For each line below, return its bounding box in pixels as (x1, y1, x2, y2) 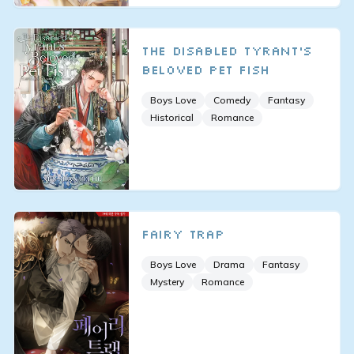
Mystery (150, 275, 185, 288)
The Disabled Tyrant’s (141, 43, 312, 59)
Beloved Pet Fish (141, 62, 269, 78)
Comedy (213, 94, 251, 107)
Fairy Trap (141, 225, 224, 242)
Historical (150, 111, 194, 124)
